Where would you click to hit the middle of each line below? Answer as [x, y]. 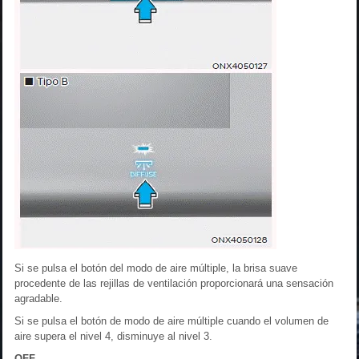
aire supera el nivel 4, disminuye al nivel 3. [113, 336]
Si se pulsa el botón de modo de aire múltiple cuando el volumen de [171, 321]
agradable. [38, 298]
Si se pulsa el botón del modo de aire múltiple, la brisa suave [156, 268]
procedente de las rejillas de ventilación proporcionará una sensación [174, 283]
